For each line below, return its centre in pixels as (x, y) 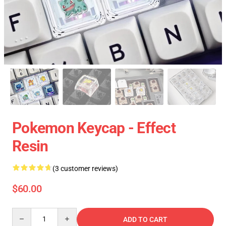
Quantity (25, 212)
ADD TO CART (145, 219)
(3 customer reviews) (85, 168)
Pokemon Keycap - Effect (94, 128)
